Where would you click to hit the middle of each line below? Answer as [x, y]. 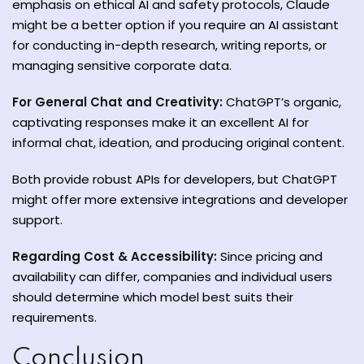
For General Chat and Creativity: [117, 102]
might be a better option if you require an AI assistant [175, 25]
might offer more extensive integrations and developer [180, 199]
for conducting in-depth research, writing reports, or [169, 45]
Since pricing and [270, 256]
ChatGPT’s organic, [282, 102]
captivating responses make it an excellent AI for [160, 122]
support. [37, 220]
